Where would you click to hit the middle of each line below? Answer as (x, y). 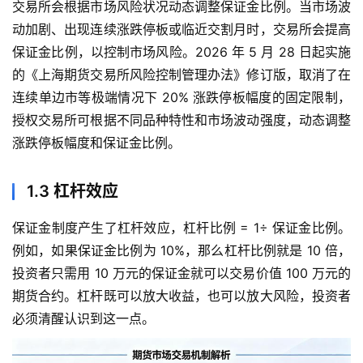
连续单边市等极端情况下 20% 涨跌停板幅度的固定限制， (181, 97)
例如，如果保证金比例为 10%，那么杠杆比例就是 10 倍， (181, 250)
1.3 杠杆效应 (73, 191)
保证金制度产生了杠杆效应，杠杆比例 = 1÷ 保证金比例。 (181, 227)
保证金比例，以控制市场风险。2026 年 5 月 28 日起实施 (181, 51)
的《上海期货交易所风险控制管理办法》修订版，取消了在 (181, 74)
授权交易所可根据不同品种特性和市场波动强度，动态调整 (181, 120)
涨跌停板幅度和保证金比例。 (96, 142)
